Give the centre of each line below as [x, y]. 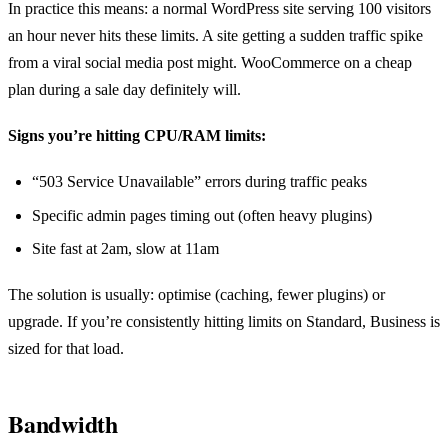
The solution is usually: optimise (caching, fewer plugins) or [196, 295]
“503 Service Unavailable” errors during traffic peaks [199, 182]
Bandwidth [63, 424]
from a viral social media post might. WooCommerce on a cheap [210, 62]
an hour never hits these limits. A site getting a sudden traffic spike [215, 35]
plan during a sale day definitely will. [124, 89]
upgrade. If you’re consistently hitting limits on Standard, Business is [224, 322]
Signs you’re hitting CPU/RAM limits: [137, 136]
